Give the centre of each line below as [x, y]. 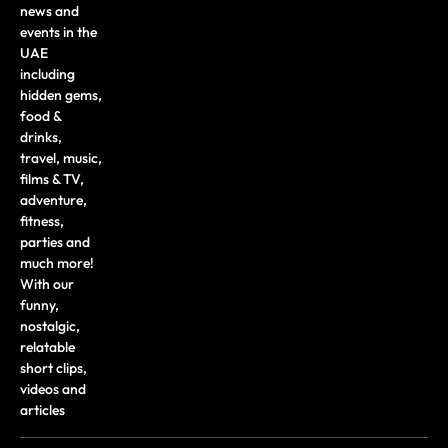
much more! [57, 262]
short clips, [53, 367]
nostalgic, [50, 325]
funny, [39, 304]
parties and [55, 241]
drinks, [41, 136]
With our [47, 283]
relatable [47, 346]
